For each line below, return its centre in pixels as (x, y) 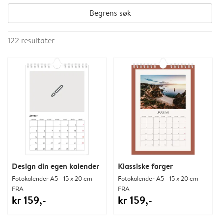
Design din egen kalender (55, 166)
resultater (38, 40)
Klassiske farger (145, 166)
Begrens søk (110, 13)
